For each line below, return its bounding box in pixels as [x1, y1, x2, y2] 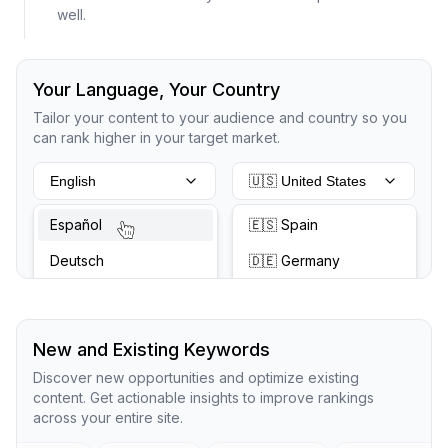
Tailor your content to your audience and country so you [33, 108, 407, 126]
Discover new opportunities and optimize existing [33, 368, 359, 386]
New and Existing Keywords [33, 338, 270, 360]
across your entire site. [33, 408, 183, 426]
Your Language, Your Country [33, 78, 280, 100]
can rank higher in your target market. [33, 128, 280, 146]
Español [50, 215, 102, 233]
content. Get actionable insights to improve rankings [33, 388, 374, 406]
